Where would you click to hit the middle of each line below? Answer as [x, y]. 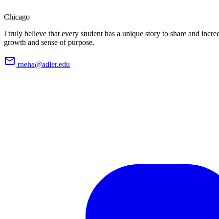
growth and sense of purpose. [49, 42]
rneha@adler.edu [44, 64]
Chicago [17, 17]
